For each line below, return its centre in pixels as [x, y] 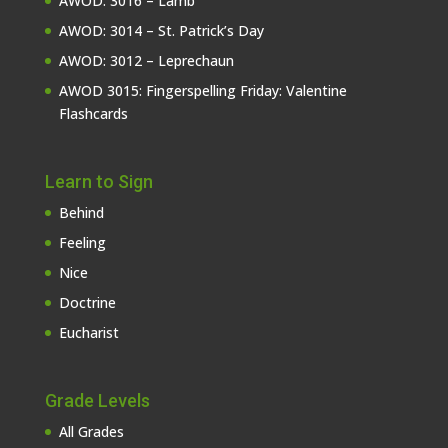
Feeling [82, 242]
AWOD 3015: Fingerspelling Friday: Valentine [202, 90]
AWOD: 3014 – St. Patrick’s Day [161, 30]
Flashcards [93, 113]
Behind [81, 212]
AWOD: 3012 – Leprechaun [146, 60]
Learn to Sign [98, 181]
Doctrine [87, 302]
